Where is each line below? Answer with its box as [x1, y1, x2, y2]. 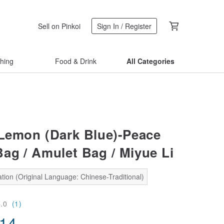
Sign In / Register [97, 21, 151, 31]
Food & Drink [54, 56, 96, 66]
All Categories [126, 56, 174, 66]
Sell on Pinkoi [38, 20, 80, 31]
